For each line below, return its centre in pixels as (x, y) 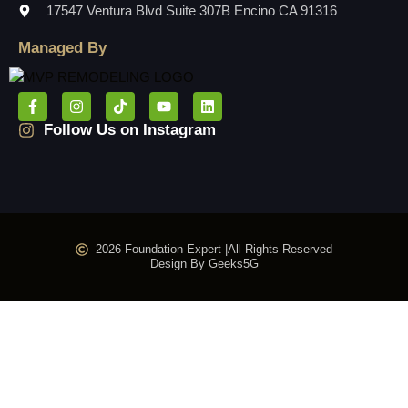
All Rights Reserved (280, 250)
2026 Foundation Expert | (162, 250)
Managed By (62, 48)
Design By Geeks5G (204, 264)
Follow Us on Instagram (129, 130)
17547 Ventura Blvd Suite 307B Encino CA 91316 (191, 10)
